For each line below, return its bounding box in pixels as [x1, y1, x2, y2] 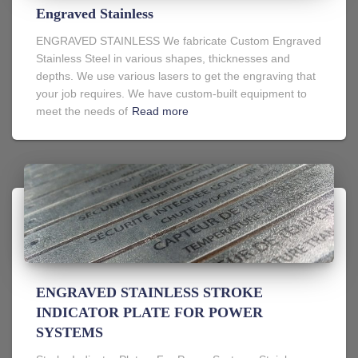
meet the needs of [36, 104, 128, 117]
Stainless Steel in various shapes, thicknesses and [36, 51, 290, 65]
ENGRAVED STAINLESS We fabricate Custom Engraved [36, 34, 321, 47]
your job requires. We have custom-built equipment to [36, 86, 307, 100]
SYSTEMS [36, 324, 103, 340]
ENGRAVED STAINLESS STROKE [36, 284, 263, 300]
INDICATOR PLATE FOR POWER [36, 304, 263, 320]
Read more [132, 104, 189, 117]
